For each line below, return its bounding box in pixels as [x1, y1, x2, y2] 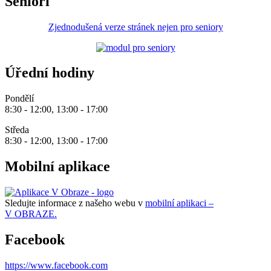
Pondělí [5, 93, 34, 104]
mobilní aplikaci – [145, 198, 214, 209]
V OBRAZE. [5, 209, 57, 220]
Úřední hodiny [5, 65, 94, 81]
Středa [5, 125, 29, 135]
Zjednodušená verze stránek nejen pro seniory [48, 21, 223, 32]
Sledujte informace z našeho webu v [5, 198, 145, 209]
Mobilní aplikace [5, 158, 110, 175]
